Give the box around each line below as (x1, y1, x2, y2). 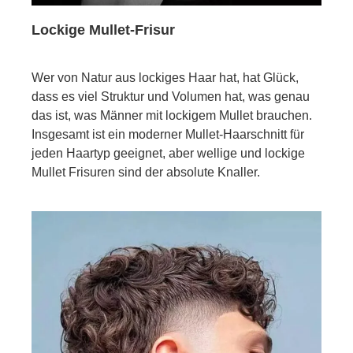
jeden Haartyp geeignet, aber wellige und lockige (32, 147, 305, 161)
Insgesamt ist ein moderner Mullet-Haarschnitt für (32, 128, 304, 142)
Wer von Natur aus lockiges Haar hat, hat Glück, (32, 71, 299, 85)
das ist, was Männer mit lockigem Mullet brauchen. (32, 109, 312, 123)
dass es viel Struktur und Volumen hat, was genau (32, 90, 310, 104)
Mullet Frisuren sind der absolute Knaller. (32, 165, 260, 180)
